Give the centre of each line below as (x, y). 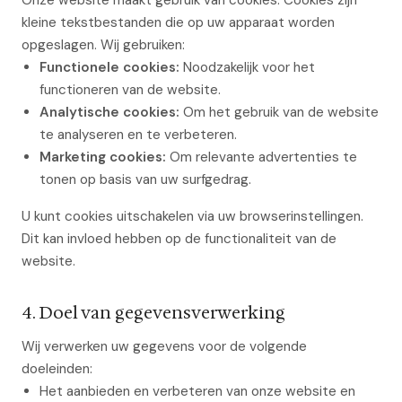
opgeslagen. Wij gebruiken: (103, 45)
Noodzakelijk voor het (247, 67)
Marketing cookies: (103, 157)
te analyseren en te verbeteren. (138, 135)
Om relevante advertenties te (262, 157)
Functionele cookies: (109, 67)
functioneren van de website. (130, 90)
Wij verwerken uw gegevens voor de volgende (164, 346)
